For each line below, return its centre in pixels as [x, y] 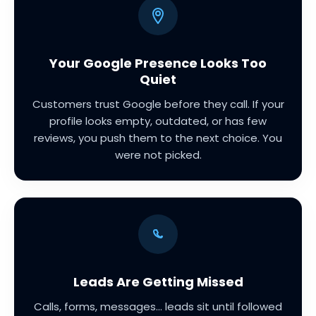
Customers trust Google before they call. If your [158, 104]
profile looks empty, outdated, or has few [158, 121]
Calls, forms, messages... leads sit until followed [158, 307]
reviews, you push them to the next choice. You [158, 138]
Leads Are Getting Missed [158, 282]
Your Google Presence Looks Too [158, 63]
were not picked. [158, 155]
